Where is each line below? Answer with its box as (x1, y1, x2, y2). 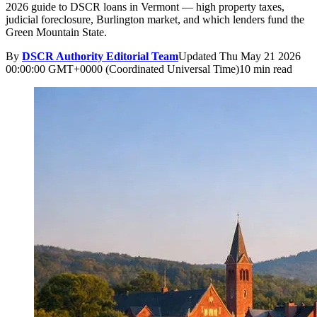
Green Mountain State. (6, 25, 107, 38)
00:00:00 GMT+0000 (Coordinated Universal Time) (6, 62, 239, 75)
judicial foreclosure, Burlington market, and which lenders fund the (6, 13, 304, 25)
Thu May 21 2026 (219, 50, 301, 62)
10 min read (239, 62, 292, 75)
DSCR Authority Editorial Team (22, 50, 178, 62)
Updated (178, 50, 219, 62)
